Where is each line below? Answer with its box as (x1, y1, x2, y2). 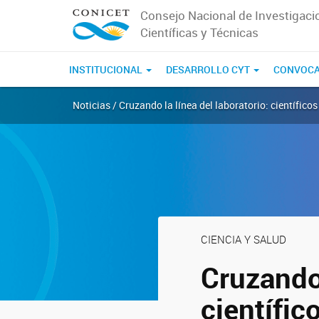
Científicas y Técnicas (140, 24, 258, 41)
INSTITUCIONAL (69, 63, 145, 76)
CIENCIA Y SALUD (201, 232, 286, 246)
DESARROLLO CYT (166, 63, 252, 76)
